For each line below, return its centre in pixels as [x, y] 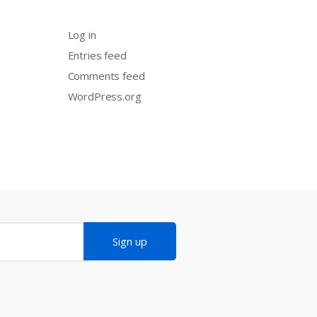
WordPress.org [104, 96]
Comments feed [106, 75]
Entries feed [97, 55]
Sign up [129, 242]
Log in [82, 34]
